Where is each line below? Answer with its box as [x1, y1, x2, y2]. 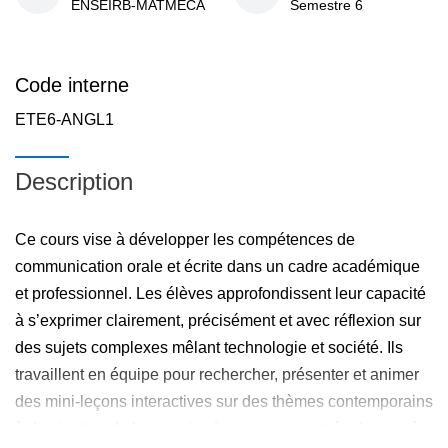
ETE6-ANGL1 [15, 111, 114, 128]
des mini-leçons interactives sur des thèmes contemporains [15, 393, 433, 410]
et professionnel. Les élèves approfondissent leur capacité [15, 285, 426, 302]
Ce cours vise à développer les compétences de [15, 231, 355, 248]
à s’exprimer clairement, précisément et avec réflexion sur [15, 312, 421, 329]
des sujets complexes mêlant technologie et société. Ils [15, 339, 403, 356]
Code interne [15, 74, 129, 96]
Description [15, 168, 133, 195]
